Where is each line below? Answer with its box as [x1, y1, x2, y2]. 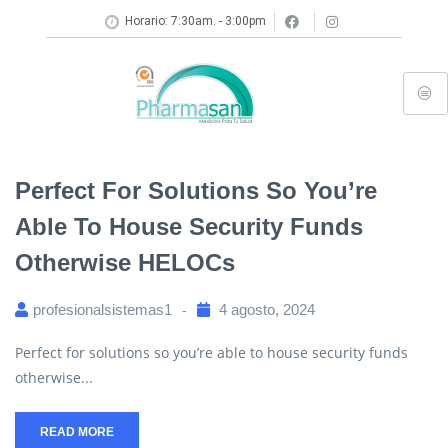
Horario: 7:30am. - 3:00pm [125, 14, 267, 28]
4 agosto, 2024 [219, 301, 315, 318]
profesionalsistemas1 [33, 301, 172, 318]
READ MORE [40, 425, 114, 439]
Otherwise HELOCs [15, 249, 235, 276]
